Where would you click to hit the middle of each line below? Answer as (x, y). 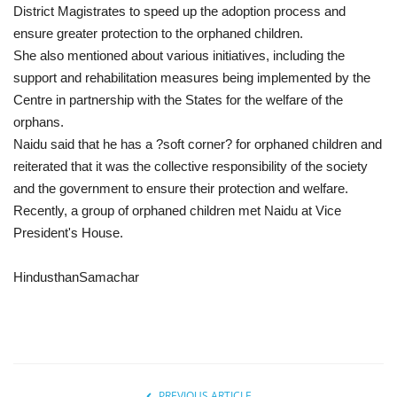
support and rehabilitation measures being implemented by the (192, 77)
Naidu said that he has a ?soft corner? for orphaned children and (198, 144)
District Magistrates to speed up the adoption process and (179, 11)
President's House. (68, 232)
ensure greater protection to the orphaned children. (158, 33)
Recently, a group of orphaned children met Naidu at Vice (177, 210)
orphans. (39, 121)
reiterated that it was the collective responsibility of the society (191, 166)
